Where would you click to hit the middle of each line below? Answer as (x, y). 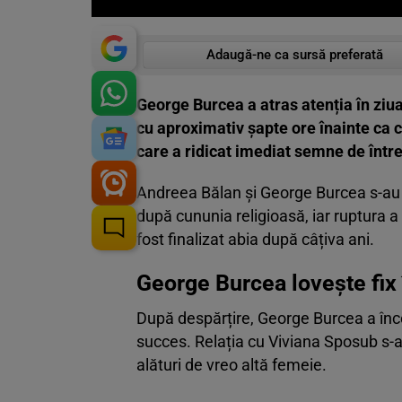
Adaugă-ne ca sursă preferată (294, 55)
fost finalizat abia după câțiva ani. (255, 240)
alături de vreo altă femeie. (232, 365)
